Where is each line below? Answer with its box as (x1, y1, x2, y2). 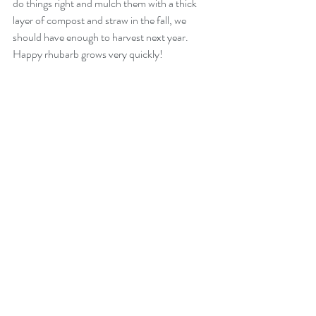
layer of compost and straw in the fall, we (13, 12, 188, 28)
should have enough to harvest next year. (13, 29, 190, 45)
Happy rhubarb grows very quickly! (13, 46, 163, 62)
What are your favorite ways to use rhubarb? (13, 247, 203, 263)
